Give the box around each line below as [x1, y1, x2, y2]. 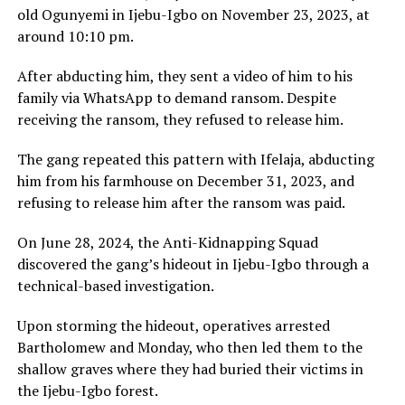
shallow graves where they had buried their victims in [16, 359, 363, 380]
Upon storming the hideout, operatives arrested [16, 316, 330, 336]
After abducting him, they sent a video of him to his [16, 66, 353, 87]
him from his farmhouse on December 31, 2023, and [16, 171, 354, 192]
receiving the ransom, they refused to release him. [16, 109, 344, 130]
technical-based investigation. [16, 276, 214, 297]
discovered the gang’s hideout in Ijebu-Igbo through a [16, 254, 369, 275]
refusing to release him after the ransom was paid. [16, 193, 345, 213]
